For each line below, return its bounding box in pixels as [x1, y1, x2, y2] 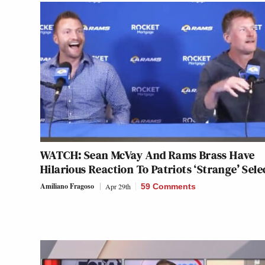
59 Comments [141, 182, 196, 192]
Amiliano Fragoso [40, 181, 94, 192]
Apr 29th [105, 182, 131, 192]
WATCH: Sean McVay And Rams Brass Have [40, 147, 255, 164]
